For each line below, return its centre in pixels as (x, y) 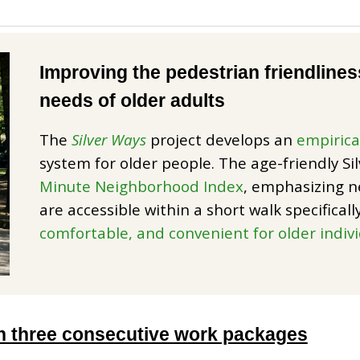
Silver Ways (109, 139)
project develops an (224, 139)
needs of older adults (133, 100)
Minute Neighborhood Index (142, 186)
